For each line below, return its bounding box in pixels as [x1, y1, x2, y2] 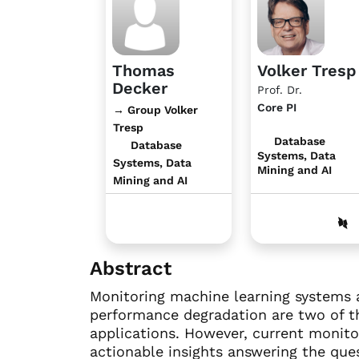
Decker [112, 78, 167, 98]
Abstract [90, 256, 171, 280]
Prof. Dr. [256, 83, 302, 96]
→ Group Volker [113, 103, 198, 116]
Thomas [112, 60, 175, 80]
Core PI [256, 100, 296, 114]
